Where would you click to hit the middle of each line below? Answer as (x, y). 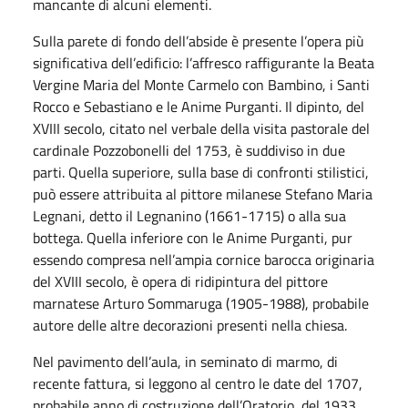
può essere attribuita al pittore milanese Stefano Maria (203, 194)
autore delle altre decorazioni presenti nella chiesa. (190, 325)
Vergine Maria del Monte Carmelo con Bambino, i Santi (201, 84)
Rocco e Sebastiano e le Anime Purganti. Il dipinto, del (199, 106)
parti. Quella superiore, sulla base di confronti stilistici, (201, 172)
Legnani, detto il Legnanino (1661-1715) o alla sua (189, 215)
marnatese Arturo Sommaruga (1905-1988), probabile (201, 303)
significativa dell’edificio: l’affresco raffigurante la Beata (204, 62)
